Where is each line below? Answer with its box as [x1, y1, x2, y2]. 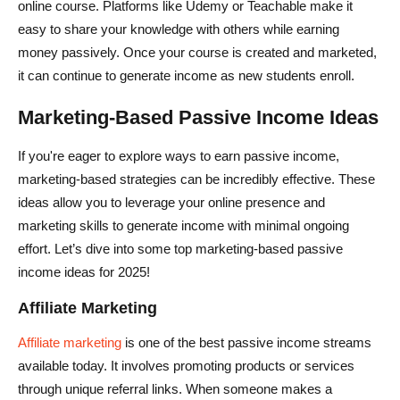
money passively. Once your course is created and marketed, [18, 44, 377, 60]
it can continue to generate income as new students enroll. [18, 67, 354, 83]
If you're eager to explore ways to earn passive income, [18, 147, 339, 163]
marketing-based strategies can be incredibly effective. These [18, 171, 375, 187]
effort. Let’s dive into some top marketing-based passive [18, 240, 343, 256]
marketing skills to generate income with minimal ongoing [18, 217, 349, 233]
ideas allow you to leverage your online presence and [18, 194, 325, 210]
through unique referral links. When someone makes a [18, 380, 332, 396]
